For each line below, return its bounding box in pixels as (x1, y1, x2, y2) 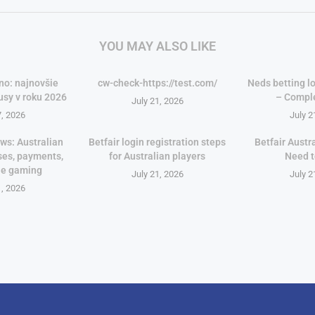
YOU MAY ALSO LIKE (98, 38, 216, 53)
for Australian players (109, 150, 206, 162)
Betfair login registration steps (89, 136, 226, 148)
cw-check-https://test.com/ (97, 77, 217, 89)
